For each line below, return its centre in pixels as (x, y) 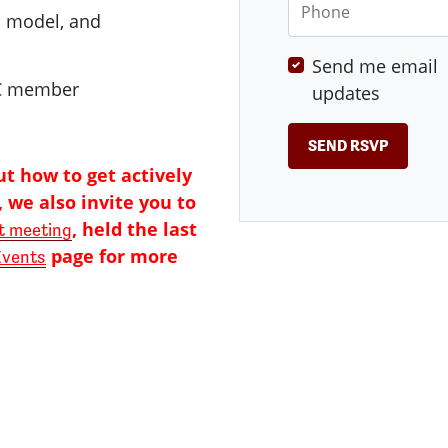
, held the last (134, 228)
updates (346, 93)
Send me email (375, 66)
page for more (112, 255)
